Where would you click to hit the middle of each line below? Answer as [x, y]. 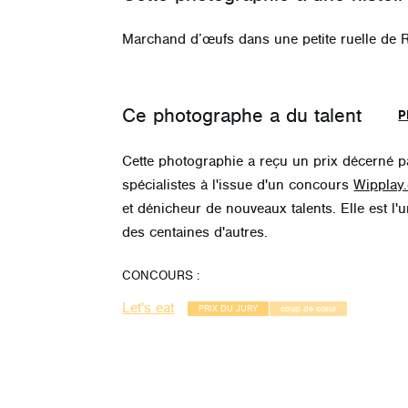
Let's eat [148, 308]
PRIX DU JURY [229, 309]
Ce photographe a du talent [242, 116]
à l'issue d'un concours [275, 185]
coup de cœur [309, 309]
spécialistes [159, 185]
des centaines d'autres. [195, 232]
